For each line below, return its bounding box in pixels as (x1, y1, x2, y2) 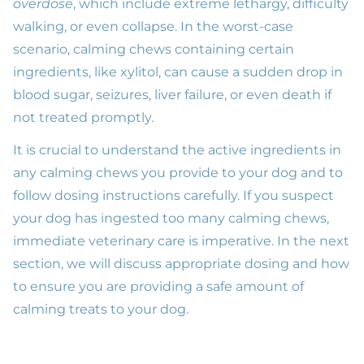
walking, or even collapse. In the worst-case (13, 18, 293, 34)
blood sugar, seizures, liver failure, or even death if (13, 86, 331, 102)
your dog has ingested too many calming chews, (13, 210, 329, 226)
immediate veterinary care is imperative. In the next (13, 232, 349, 249)
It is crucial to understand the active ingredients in (13, 141, 341, 158)
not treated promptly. (13, 109, 154, 125)
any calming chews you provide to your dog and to (13, 164, 343, 180)
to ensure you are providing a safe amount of (13, 278, 304, 294)
